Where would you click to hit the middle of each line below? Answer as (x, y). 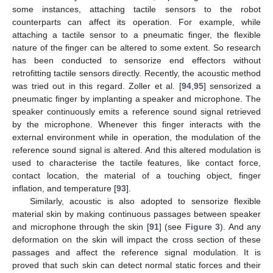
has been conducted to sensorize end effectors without (136, 60)
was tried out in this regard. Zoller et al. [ (97, 86)
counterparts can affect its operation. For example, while (136, 22)
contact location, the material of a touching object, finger (136, 175)
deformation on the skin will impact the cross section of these (136, 239)
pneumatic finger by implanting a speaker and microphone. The (136, 98)
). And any (240, 226)
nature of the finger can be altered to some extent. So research (136, 47)
